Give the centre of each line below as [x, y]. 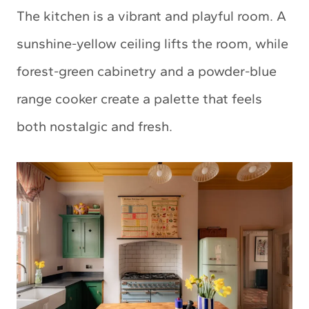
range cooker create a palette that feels [139, 98]
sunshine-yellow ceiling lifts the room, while [152, 43]
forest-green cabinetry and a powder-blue [147, 71]
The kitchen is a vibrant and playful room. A [151, 16]
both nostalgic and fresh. [94, 126]
